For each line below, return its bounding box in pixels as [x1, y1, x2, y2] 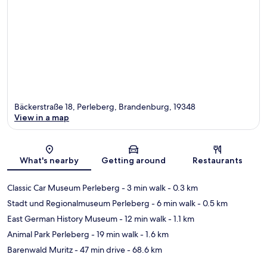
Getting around [101, 155, 166, 166]
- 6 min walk [150, 198, 195, 209]
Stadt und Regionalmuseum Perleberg [7, 198, 150, 209]
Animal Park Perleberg [7, 229, 89, 240]
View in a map [14, 112, 69, 123]
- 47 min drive [73, 244, 125, 256]
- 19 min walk [89, 229, 138, 240]
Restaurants [193, 155, 243, 166]
